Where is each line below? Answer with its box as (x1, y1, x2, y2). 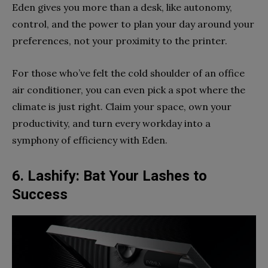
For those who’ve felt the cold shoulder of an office (12, 67, 245, 80)
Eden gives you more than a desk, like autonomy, (12, 1, 232, 14)
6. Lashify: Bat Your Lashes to (12, 167, 207, 185)
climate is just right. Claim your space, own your (12, 100, 232, 113)
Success (12, 186, 68, 203)
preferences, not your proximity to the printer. (12, 35, 227, 47)
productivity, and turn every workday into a (12, 117, 211, 130)
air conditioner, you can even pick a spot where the (12, 84, 245, 96)
